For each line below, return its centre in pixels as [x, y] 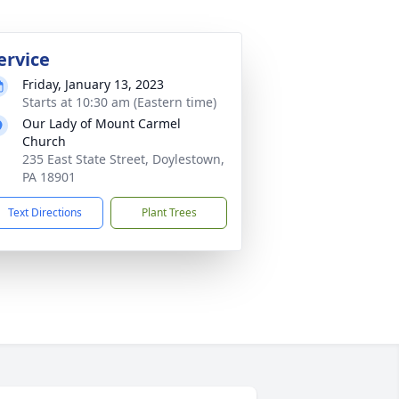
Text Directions [45, 212]
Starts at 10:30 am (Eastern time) [119, 102]
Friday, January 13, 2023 [93, 84]
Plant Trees [169, 212]
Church [44, 141]
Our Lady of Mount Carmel [102, 123]
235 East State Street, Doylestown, [123, 159]
